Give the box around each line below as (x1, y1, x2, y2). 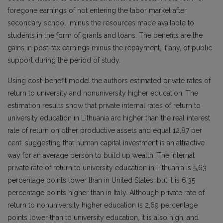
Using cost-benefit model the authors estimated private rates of (7, 77, 211, 85)
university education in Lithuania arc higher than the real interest (7, 114, 210, 122)
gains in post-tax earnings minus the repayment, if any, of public (7, 44, 212, 52)
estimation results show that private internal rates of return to (7, 102, 201, 110)
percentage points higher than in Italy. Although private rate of (7, 189, 205, 197)
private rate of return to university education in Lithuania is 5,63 (7, 164, 207, 172)
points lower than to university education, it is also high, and (7, 214, 199, 222)
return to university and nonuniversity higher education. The (7, 89, 198, 97)
